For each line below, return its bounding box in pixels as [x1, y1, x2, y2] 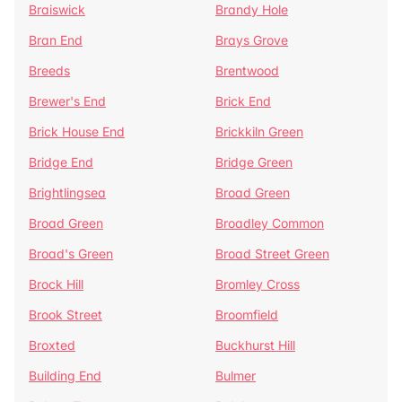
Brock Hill [29, 276, 83, 292]
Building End [29, 368, 101, 383]
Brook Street [29, 307, 102, 322]
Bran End [29, 32, 83, 48]
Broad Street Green [215, 246, 329, 261]
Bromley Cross [215, 276, 300, 292]
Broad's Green [29, 246, 113, 261]
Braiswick [29, 2, 85, 17]
